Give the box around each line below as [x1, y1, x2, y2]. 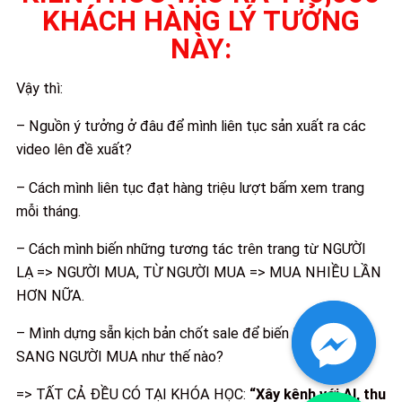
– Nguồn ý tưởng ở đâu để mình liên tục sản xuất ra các [16, 118, 366, 135]
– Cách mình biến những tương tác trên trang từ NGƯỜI [16, 240, 366, 258]
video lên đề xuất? [16, 141, 132, 159]
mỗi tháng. [16, 202, 81, 220]
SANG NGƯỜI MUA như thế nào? [16, 348, 223, 366]
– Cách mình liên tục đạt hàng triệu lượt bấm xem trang [16, 179, 364, 197]
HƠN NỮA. [16, 286, 84, 304]
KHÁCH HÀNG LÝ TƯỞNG [42, 4, 360, 38]
